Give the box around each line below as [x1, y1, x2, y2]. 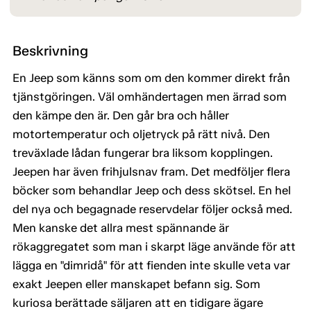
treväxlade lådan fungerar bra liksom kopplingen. [12, 146, 273, 160]
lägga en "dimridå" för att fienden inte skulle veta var [12, 258, 290, 273]
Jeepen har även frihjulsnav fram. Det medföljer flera [12, 165, 290, 179]
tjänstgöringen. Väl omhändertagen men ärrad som [12, 90, 287, 104]
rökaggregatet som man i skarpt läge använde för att [12, 239, 296, 254]
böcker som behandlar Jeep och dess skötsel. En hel [12, 183, 291, 198]
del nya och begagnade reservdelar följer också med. [12, 202, 292, 217]
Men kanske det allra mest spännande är [12, 221, 229, 235]
